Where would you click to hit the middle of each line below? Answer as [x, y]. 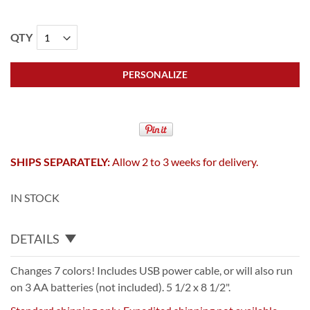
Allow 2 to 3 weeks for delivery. [184, 162]
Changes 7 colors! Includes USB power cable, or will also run [152, 270]
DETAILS [35, 238]
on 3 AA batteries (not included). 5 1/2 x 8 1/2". [120, 286]
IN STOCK [35, 198]
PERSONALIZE [155, 74]
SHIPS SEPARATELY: [60, 162]
